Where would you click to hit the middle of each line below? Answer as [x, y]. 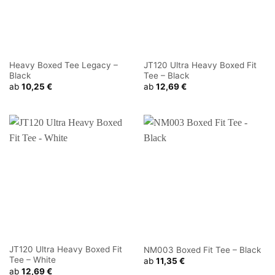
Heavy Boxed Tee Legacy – [63, 65]
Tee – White [32, 260]
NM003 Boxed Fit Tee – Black [202, 250]
